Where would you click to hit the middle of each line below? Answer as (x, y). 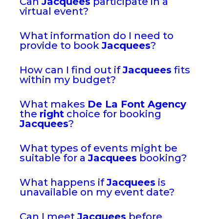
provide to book (61, 46)
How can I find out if (71, 70)
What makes (54, 104)
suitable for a (54, 158)
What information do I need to (97, 36)
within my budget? (68, 80)
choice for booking (113, 114)
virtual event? (54, 11)
